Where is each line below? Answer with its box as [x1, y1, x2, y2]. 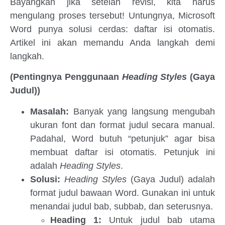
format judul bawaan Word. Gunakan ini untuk [30, 187, 215, 198]
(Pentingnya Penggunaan [10, 72, 122, 82]
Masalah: [30, 106, 69, 117]
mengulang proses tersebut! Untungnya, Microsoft [10, 11, 215, 21]
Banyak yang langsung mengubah [69, 106, 215, 117]
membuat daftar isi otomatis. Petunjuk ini [30, 147, 215, 157]
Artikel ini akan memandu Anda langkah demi [10, 38, 215, 48]
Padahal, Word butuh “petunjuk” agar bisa [30, 133, 215, 144]
